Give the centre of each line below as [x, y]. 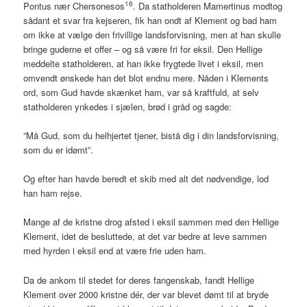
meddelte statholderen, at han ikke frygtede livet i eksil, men [144, 64]
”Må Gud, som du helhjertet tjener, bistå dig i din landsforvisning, [151, 136]
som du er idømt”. [59, 150]
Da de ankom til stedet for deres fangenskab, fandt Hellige [139, 280]
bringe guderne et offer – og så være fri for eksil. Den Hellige [143, 49]
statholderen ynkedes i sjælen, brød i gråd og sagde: [128, 107]
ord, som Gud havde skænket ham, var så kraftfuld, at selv [142, 93]
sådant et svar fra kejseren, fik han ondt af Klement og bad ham [150, 21]
